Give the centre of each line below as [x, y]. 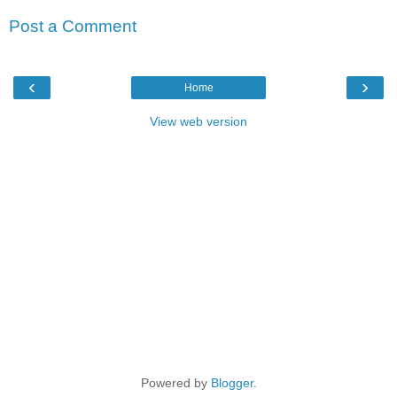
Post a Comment [73, 27]
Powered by [175, 382]
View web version [198, 121]
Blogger [232, 382]
